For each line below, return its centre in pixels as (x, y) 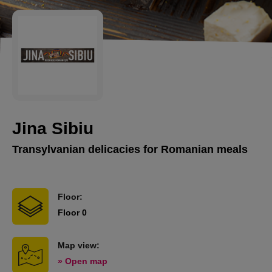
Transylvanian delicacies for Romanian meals (130, 149)
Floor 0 (72, 212)
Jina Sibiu (53, 128)
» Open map (83, 261)
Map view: (79, 245)
